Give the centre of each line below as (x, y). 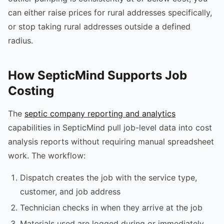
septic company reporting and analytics (100, 113)
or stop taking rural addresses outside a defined (99, 26)
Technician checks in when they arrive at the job (111, 207)
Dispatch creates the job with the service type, (108, 177)
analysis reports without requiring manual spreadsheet (111, 141)
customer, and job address (70, 191)
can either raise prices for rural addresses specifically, (110, 12)
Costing (31, 90)
